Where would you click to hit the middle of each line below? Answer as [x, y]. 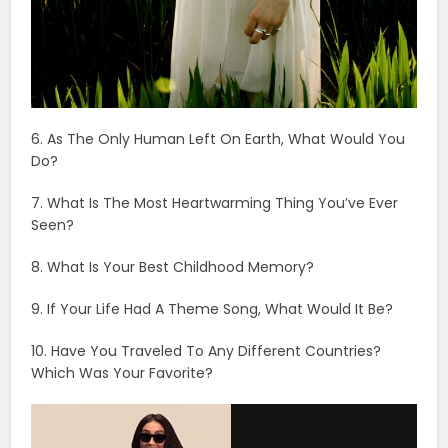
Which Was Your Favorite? [122, 372]
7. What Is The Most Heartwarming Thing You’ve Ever [215, 202]
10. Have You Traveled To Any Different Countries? [206, 350]
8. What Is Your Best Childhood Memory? [173, 266]
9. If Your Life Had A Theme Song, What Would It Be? [212, 308]
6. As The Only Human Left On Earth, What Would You [218, 138]
